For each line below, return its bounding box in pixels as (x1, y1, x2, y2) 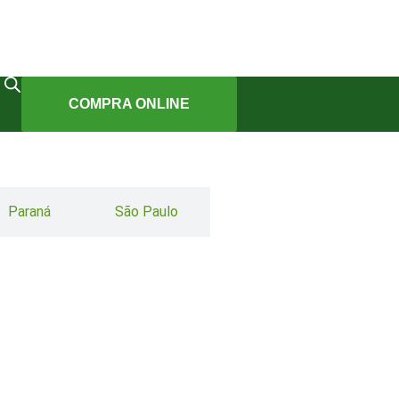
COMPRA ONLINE (69, 95, 190, 111)
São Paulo (114, 202, 178, 220)
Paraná (7, 202, 51, 220)
